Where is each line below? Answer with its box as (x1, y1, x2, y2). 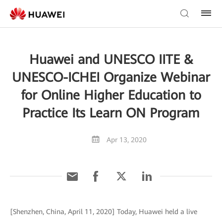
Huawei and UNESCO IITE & (29, 52, 193, 67)
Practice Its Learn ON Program (22, 106, 200, 120)
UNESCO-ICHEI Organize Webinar (12, 70, 210, 85)
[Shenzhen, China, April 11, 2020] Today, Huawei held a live (10, 208, 197, 216)
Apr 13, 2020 (107, 136, 147, 144)
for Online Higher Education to (21, 88, 201, 103)
